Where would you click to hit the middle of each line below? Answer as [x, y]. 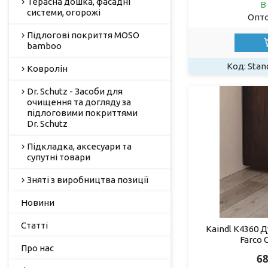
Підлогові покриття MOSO [83, 35]
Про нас [37, 248]
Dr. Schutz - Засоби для [75, 91]
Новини [38, 202]
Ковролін [47, 68]
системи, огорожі [64, 12]
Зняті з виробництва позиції [88, 179]
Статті [34, 225]
